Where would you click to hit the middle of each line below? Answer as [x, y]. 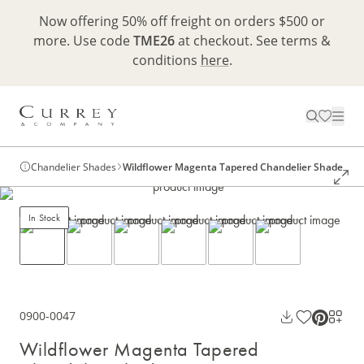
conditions [166, 60]
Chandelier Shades [74, 167]
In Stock [44, 218]
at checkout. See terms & [253, 40]
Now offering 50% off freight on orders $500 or [182, 21]
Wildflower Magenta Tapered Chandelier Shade [233, 167]
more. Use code [83, 40]
